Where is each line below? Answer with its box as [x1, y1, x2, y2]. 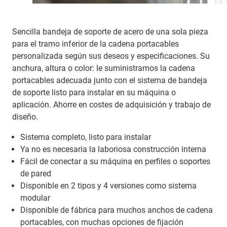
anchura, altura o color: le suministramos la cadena [12, 63, 195, 73]
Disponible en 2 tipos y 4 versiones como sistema [20, 180, 197, 191]
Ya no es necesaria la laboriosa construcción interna [20, 144, 206, 154]
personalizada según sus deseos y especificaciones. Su [12, 51, 210, 61]
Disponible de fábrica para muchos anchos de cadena [20, 205, 213, 215]
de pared [20, 168, 51, 178]
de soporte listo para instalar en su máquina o [12, 87, 176, 97]
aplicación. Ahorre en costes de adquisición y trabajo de [12, 99, 211, 109]
